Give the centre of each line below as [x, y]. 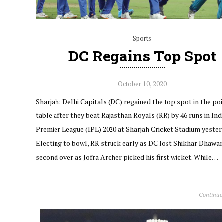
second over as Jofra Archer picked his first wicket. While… [127, 157]
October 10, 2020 [142, 83]
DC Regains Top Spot [142, 55]
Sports [142, 38]
